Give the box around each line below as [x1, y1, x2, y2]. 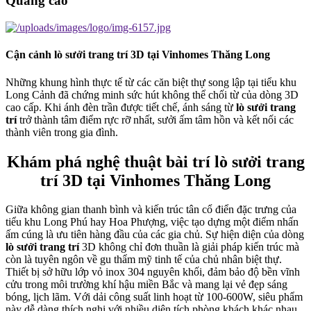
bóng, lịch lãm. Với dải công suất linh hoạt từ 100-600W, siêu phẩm [6, 291, 303, 303]
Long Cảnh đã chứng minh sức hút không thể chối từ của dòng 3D [6, 88, 299, 101]
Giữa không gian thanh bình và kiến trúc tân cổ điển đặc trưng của [6, 203, 296, 216]
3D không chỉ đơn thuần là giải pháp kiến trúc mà [79, 241, 299, 253]
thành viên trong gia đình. [6, 126, 118, 138]
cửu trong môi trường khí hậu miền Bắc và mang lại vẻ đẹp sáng [6, 278, 287, 291]
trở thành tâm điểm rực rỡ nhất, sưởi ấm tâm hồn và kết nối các [17, 113, 294, 126]
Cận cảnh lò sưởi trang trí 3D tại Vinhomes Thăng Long [6, 49, 270, 61]
